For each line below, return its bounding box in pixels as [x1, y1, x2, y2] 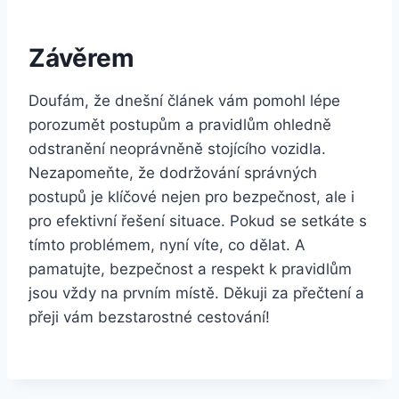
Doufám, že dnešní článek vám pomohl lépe [28, 91, 340, 110]
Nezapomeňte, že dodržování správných [28, 163, 317, 182]
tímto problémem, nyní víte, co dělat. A [28, 235, 305, 254]
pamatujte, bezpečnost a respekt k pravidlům [28, 259, 352, 278]
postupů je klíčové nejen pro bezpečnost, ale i [28, 187, 354, 206]
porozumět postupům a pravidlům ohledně [28, 115, 331, 134]
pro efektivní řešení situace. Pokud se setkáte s [28, 211, 367, 230]
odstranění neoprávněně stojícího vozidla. [28, 139, 326, 158]
